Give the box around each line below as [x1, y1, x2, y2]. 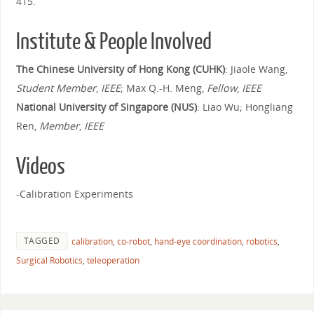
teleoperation [86, 254, 139, 267]
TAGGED [23, 235, 60, 247]
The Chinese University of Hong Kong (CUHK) [15, 62, 225, 76]
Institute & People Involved [15, 29, 212, 55]
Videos [15, 153, 65, 179]
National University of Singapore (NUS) [15, 100, 197, 114]
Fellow [206, 81, 237, 95]
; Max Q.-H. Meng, [120, 81, 207, 95]
